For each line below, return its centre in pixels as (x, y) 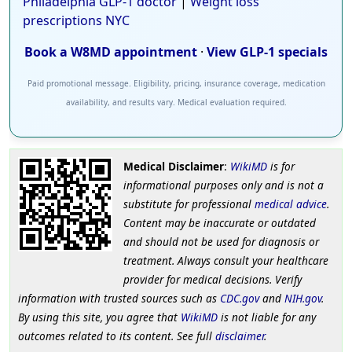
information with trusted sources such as (119, 299)
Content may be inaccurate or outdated (219, 223)
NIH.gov (303, 299)
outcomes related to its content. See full (117, 336)
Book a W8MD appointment (111, 52)
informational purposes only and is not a (223, 185)
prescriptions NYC (76, 21)
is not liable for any (267, 317)
